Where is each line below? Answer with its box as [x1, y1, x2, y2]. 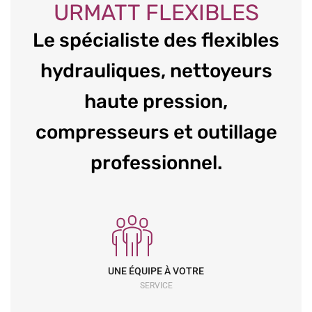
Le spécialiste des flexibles [33, 29, 279, 52]
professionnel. [90, 151, 222, 175]
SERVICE [139, 281, 173, 291]
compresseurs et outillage [35, 120, 277, 144]
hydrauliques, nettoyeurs [40, 59, 272, 83]
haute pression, [84, 90, 228, 114]
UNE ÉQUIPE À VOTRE [108, 265, 204, 277]
